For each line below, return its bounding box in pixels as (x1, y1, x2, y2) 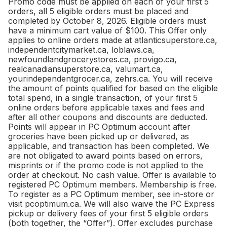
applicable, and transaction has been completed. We (8, 140, 209, 151)
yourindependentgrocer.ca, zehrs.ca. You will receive (8, 73, 213, 84)
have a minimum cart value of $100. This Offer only (8, 25, 207, 35)
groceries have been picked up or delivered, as (8, 131, 189, 141)
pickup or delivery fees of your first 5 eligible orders (8, 208, 208, 218)
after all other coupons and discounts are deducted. (8, 111, 207, 122)
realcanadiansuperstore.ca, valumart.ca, (8, 63, 163, 74)
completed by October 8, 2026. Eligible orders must (8, 15, 206, 26)
